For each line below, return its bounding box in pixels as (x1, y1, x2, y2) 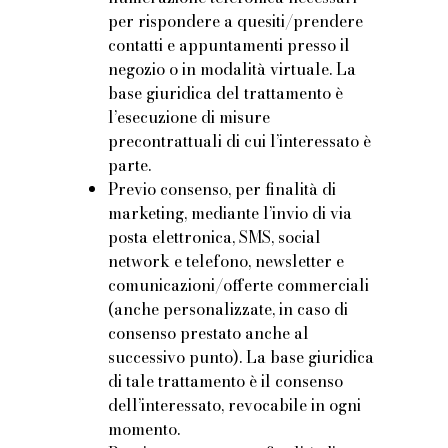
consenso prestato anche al (108, 321, 310, 346)
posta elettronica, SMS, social (108, 225, 322, 250)
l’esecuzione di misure (108, 105, 271, 130)
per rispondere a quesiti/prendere (108, 9, 364, 34)
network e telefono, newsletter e (108, 249, 345, 274)
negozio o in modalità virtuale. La (108, 57, 357, 82)
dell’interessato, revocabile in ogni (108, 393, 362, 418)
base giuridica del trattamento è (108, 81, 344, 106)
